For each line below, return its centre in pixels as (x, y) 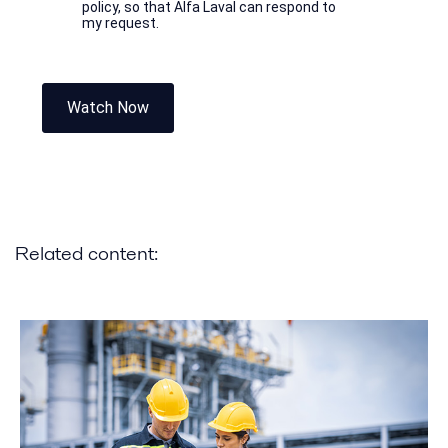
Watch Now (108, 107)
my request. (120, 22)
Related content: (86, 252)
